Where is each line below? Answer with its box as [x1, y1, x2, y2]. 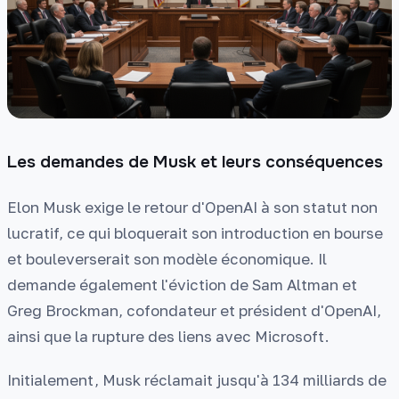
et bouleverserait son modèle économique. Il [7, 249, 327, 269]
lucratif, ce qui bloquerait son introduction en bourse [7, 224, 383, 243]
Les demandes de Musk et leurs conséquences [7, 151, 383, 173]
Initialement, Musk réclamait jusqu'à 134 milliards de [7, 370, 387, 389]
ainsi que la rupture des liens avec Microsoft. [7, 327, 330, 346]
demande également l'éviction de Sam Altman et [7, 275, 357, 295]
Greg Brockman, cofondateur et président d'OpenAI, [7, 301, 381, 321]
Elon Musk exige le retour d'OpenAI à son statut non [7, 198, 378, 217]
